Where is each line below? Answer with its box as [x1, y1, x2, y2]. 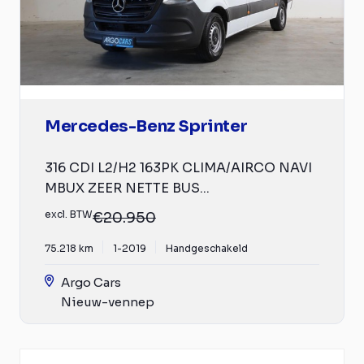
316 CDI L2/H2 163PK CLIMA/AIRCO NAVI [45, 158, 312, 176]
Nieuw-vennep [61, 293, 154, 310]
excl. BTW [45, 207, 93, 220]
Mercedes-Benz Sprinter [45, 115, 248, 136]
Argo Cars [61, 274, 121, 290]
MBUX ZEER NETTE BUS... [45, 179, 210, 197]
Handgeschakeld [166, 241, 248, 254]
